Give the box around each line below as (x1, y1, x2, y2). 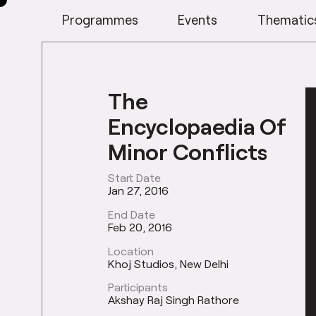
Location (108, 243, 154, 257)
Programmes (62, 11, 139, 28)
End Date (108, 207, 156, 221)
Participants (108, 280, 169, 294)
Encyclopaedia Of (108, 111, 286, 139)
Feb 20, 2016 (108, 219, 173, 233)
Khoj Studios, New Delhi (108, 256, 229, 270)
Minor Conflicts (108, 137, 267, 164)
